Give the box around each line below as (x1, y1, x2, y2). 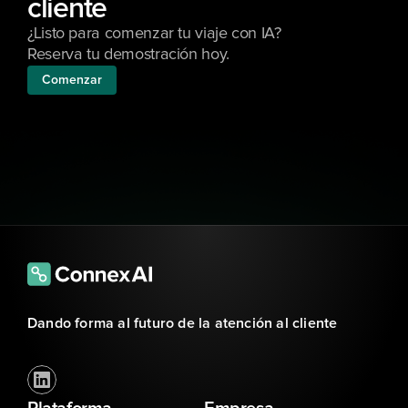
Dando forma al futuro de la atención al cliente (27, 316, 338, 331)
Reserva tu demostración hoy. (27, 46, 229, 63)
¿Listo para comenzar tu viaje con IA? (27, 25, 281, 42)
